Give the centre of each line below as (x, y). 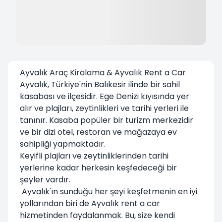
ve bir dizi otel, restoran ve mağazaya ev (98, 132)
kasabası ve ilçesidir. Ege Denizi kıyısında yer (105, 96)
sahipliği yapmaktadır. (63, 144)
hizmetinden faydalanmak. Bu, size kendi (97, 215)
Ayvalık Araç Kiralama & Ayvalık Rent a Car (103, 72)
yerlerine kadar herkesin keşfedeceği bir (98, 167)
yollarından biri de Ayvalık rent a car (90, 203)
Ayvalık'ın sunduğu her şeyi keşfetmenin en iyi (109, 191)
